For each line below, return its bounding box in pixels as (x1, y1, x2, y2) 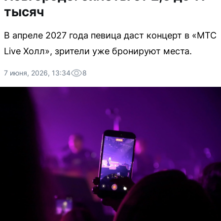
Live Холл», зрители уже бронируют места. (4, 46, 192, 56)
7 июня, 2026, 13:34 (4, 69, 71, 77)
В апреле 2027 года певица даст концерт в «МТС (4, 30, 217, 40)
